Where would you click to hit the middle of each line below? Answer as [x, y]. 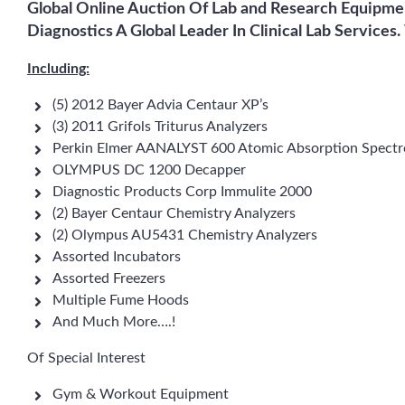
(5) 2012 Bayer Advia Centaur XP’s [160, 105]
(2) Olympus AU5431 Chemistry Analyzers [185, 235]
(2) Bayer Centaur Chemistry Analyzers [174, 213]
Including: [58, 69]
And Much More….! [114, 322]
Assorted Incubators [117, 257]
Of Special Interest [86, 358]
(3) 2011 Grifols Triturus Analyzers [160, 127]
